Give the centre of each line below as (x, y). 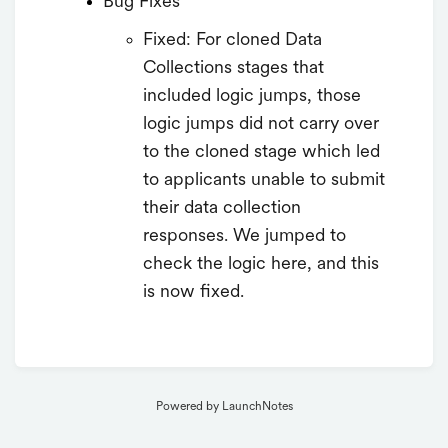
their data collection (222, 208)
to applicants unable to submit (264, 180)
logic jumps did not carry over (261, 124)
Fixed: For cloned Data (232, 40)
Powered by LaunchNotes (224, 407)
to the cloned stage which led (261, 152)
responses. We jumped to (244, 236)
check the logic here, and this (261, 264)
